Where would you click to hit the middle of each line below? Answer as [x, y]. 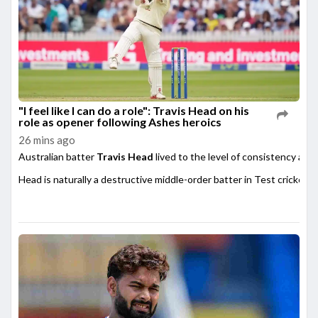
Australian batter [56, 157]
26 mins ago [47, 140]
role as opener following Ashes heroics [120, 122]
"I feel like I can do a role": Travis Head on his [134, 111]
